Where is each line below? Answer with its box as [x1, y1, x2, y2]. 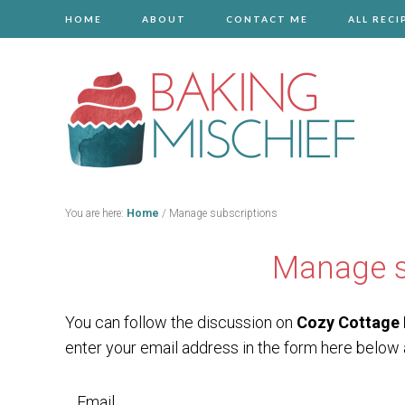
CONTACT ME [226, 14, 308, 24]
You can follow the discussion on [65, 313, 297, 332]
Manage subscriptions [166, 207, 278, 220]
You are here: [65, 207, 127, 220]
